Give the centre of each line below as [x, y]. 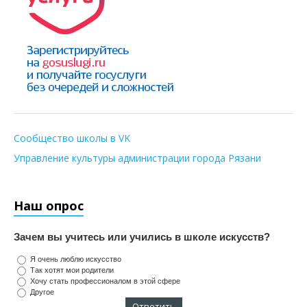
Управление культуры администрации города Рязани [137, 158]
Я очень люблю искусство [76, 259]
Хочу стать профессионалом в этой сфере [105, 281]
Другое [42, 292]
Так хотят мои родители [72, 270]
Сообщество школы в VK [72, 138]
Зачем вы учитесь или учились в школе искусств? [142, 237]
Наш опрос [49, 206]
